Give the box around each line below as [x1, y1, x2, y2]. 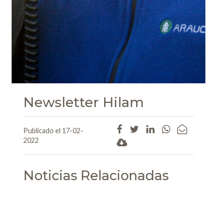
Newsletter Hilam [23, 93, 144, 110]
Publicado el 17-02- [23, 126, 83, 135]
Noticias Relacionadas [23, 168, 169, 184]
